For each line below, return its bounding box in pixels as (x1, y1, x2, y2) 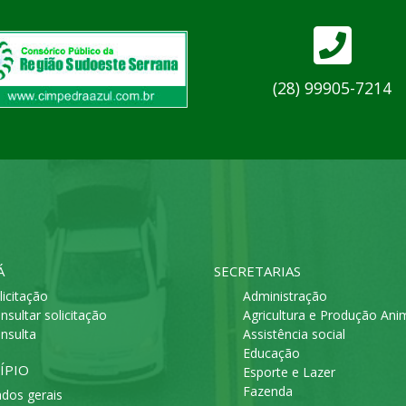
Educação (243, 344, 300, 362)
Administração (243, 287, 327, 305)
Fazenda (243, 382, 293, 401)
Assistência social (243, 325, 345, 343)
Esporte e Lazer (243, 363, 335, 382)
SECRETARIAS (214, 262, 301, 281)
